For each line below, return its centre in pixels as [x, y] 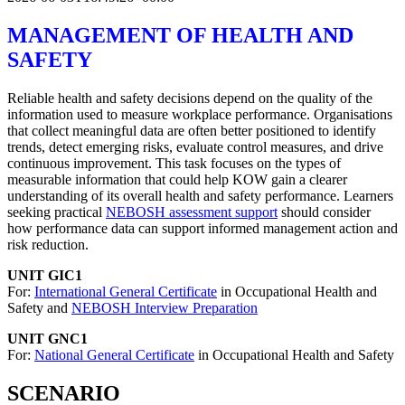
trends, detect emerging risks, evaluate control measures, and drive [195, 147]
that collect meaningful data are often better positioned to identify [192, 131]
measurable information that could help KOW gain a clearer [177, 180]
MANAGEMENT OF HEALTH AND [180, 36]
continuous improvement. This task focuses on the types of [174, 164]
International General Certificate [126, 292]
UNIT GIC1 [45, 276]
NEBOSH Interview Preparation [165, 308]
